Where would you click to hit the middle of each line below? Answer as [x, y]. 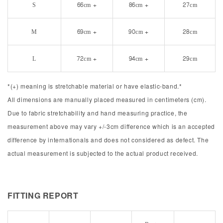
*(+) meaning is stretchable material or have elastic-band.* [95, 86]
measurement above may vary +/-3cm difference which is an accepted [111, 126]
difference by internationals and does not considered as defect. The [108, 139]
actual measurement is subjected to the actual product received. [103, 153]
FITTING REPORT [43, 195]
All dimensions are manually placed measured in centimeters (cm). [107, 99]
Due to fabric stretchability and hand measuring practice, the [98, 112]
